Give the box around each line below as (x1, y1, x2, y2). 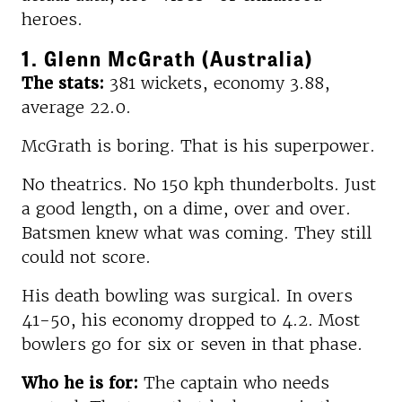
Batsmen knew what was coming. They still (22, 222, 371, 243)
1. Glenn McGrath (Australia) (22, 42, 313, 73)
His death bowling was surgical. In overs (22, 284, 353, 306)
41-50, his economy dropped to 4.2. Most (22, 309, 360, 330)
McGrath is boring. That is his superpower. (22, 135, 375, 156)
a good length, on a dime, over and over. (22, 197, 351, 219)
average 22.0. (22, 96, 131, 118)
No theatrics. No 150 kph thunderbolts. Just (22, 173, 376, 195)
